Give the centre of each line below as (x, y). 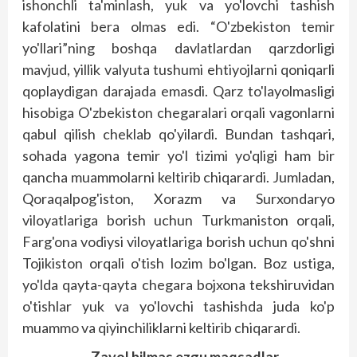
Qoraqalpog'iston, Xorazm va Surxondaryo (178, 198)
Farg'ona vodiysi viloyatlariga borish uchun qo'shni (178, 241)
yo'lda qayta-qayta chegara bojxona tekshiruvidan (178, 284)
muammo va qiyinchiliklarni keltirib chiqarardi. (161, 327)
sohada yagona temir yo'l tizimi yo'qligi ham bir (178, 155)
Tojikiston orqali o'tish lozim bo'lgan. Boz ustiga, (178, 263)
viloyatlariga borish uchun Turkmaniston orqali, (178, 220)
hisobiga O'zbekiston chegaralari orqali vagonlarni (178, 112)
